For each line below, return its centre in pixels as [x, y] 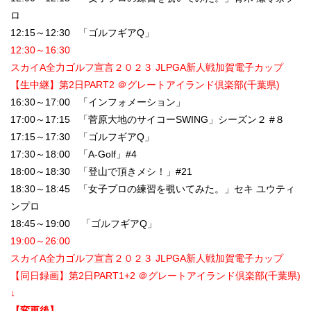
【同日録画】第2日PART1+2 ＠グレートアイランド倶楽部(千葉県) [155, 276]
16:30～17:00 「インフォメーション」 [98, 102]
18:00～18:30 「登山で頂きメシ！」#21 [101, 172]
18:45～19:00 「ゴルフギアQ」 [84, 224]
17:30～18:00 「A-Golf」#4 [74, 154]
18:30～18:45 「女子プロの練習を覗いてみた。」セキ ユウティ [153, 189]
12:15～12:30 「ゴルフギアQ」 [82, 33]
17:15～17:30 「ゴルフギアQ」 [82, 137]
